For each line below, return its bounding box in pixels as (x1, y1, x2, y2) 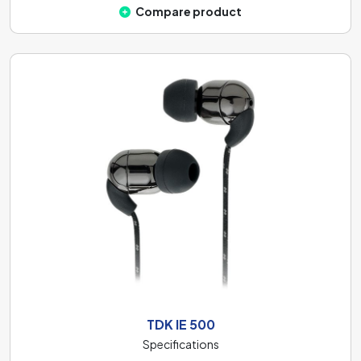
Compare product (135, 3, 242, 19)
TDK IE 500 (146, 316, 215, 333)
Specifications (142, 337, 219, 351)
